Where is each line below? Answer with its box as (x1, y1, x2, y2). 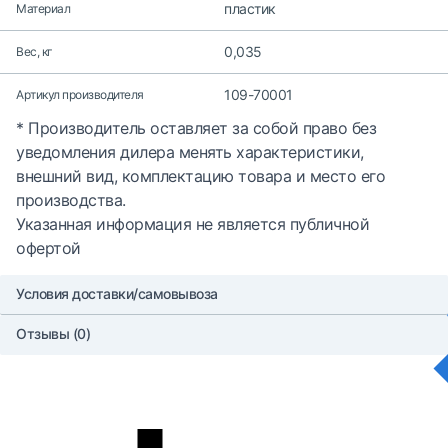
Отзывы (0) (16, 325, 90, 342)
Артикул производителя (16, 87, 144, 102)
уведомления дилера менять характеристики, (16, 142, 364, 162)
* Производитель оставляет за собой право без (16, 118, 376, 138)
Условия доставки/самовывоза (16, 285, 218, 302)
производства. (16, 190, 126, 210)
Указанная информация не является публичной (16, 214, 369, 234)
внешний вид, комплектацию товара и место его (16, 166, 385, 186)
